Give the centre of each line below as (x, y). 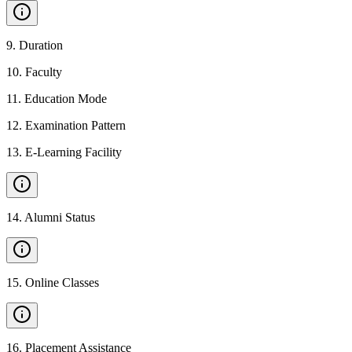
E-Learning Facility (73, 152)
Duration (41, 45)
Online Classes (62, 282)
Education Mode (66, 99)
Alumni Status (60, 217)
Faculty (44, 72)
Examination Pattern (75, 125)
